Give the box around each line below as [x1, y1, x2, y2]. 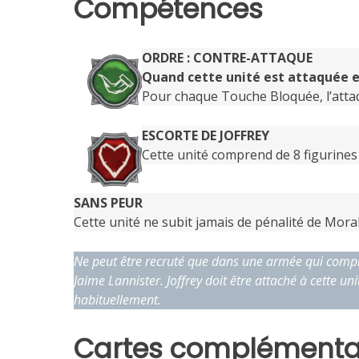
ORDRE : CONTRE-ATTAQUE [141, 48, 313, 67]
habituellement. [74, 290, 161, 309]
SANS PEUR [74, 193, 143, 212]
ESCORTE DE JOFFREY [141, 126, 269, 144]
